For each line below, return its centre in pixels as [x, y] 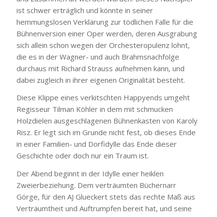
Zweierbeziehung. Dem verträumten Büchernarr [96, 185]
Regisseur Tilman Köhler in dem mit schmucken [94, 109]
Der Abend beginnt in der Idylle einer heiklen [90, 173]
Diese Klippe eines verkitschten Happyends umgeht [103, 98]
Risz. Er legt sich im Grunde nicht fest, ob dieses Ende [106, 132]
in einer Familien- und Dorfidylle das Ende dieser [96, 144]
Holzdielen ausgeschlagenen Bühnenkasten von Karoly [107, 121]
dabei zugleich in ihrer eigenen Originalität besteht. [101, 80]
